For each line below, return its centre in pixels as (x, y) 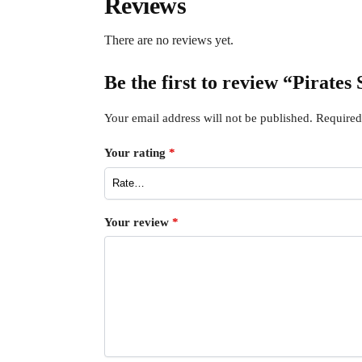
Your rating (136, 153)
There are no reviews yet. (168, 40)
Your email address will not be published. (208, 118)
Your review (138, 222)
